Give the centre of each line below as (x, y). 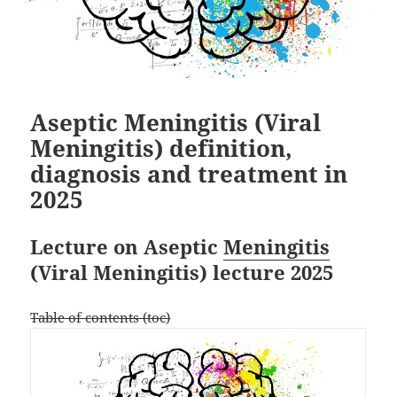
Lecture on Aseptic (127, 246)
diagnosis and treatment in (189, 173)
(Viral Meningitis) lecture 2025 (182, 272)
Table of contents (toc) (101, 317)
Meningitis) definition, (162, 148)
